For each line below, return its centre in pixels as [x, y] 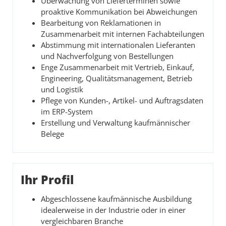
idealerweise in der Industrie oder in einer [113, 210]
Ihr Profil [47, 180]
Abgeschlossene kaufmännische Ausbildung [116, 199]
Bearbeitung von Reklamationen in [101, 23]
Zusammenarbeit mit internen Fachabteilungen [123, 34]
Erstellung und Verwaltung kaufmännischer [116, 123]
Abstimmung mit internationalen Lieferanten [118, 45]
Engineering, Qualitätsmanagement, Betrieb [117, 78]
